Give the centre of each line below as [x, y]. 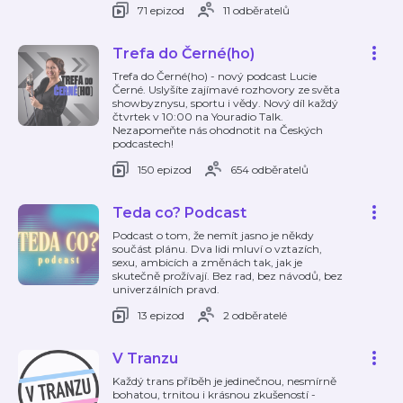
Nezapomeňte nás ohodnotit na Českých [218, 130]
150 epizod [165, 169]
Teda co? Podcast [179, 213]
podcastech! [143, 143]
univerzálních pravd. [166, 289]
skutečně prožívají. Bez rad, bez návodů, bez [228, 276]
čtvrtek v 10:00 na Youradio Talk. [198, 116]
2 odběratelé [255, 315]
